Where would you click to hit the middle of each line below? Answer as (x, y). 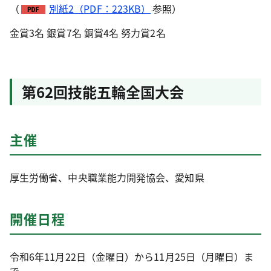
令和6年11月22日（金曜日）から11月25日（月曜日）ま (132, 256)
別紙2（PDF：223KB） (100, 8)
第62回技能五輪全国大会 (103, 92)
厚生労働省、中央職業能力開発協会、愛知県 (107, 177)
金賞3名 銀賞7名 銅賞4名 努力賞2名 (88, 33)
